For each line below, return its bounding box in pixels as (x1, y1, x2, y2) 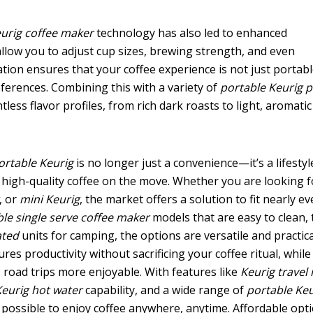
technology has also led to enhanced (94, 24, 288, 41)
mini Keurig (20, 191, 80, 207)
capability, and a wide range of (82, 282, 247, 298)
